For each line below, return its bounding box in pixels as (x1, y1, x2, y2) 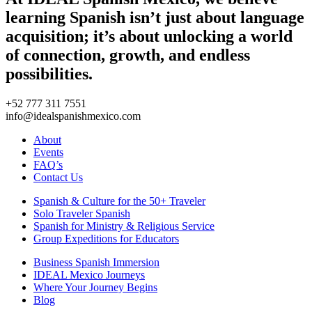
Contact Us (33, 171, 83, 183)
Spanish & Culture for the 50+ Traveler (33, 194, 205, 207)
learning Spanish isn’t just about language (6, 8, 304, 26)
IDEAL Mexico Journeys (33, 268, 145, 281)
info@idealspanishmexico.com (6, 109, 141, 122)
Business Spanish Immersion (33, 256, 159, 268)
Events (33, 146, 63, 158)
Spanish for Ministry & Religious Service (33, 219, 214, 232)
